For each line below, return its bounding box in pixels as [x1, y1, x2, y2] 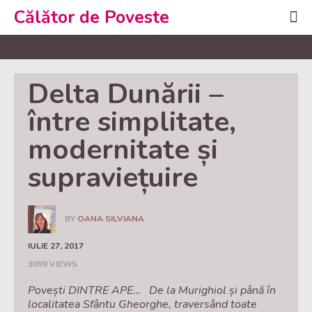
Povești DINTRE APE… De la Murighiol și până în [28, 283, 276, 298]
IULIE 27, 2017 [28, 240, 84, 251]
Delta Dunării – [28, 75, 224, 113]
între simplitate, [28, 103, 236, 141]
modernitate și [28, 131, 218, 169]
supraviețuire [28, 159, 198, 196]
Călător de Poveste [14, 6, 169, 29]
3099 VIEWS [28, 258, 77, 270]
